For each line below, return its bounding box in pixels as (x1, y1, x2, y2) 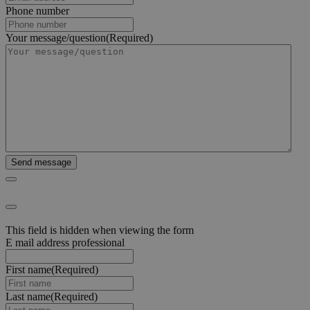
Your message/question (6, 32, 106, 44)
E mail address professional (6, 236, 125, 248)
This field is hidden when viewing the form (6, 224, 194, 236)
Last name (6, 290, 51, 302)
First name (6, 263, 51, 275)
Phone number (6, 5, 69, 17)
